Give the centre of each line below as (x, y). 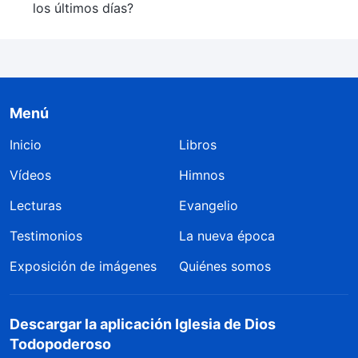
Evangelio (209, 205)
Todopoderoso (60, 344)
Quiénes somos (225, 266)
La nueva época (227, 235)
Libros (198, 144)
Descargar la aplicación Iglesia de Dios (143, 324)
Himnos (202, 175)
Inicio (26, 144)
